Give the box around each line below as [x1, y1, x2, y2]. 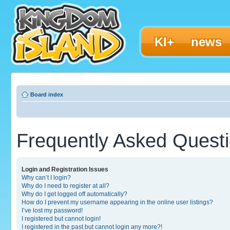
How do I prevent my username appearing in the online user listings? [22, 199, 213, 206]
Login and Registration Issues [22, 166, 108, 173]
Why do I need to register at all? [22, 182, 109, 189]
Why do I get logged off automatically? [22, 190, 127, 198]
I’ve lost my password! [22, 207, 83, 214]
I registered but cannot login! [22, 215, 101, 222]
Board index [30, 91, 63, 98]
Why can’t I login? [22, 174, 71, 181]
